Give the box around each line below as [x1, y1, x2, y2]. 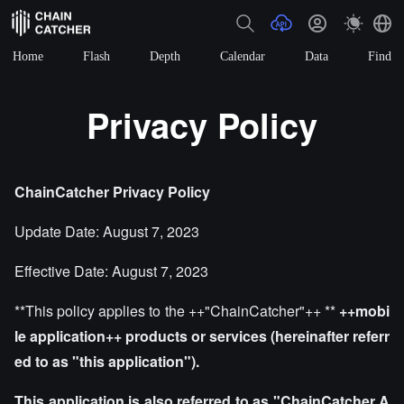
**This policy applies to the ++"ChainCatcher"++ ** [14, 300, 339, 321]
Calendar [220, 49, 265, 63]
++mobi [339, 300, 390, 321]
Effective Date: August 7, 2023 [14, 261, 208, 281]
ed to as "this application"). [14, 351, 199, 372]
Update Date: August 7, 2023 [14, 221, 199, 242]
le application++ [14, 326, 122, 346]
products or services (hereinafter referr [125, 326, 390, 346]
